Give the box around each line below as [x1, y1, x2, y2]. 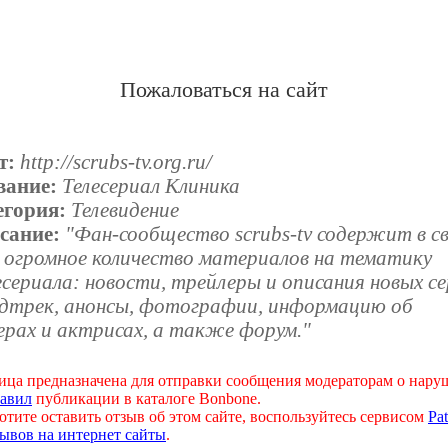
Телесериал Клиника [62, 174, 241, 198]
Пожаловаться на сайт [120, 77, 328, 103]
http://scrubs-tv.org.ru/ [20, 150, 213, 174]
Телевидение [71, 198, 180, 222]
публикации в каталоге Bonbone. [32, 389, 261, 407]
